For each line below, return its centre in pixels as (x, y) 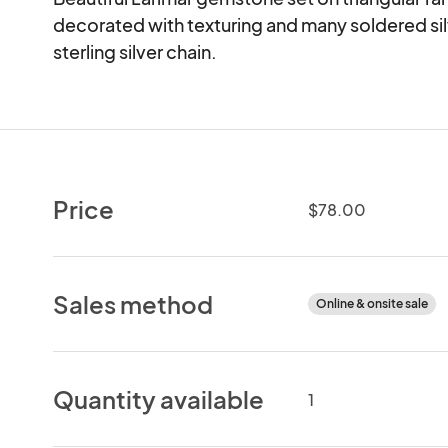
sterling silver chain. (135, 51)
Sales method (133, 303)
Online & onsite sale (371, 303)
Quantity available (159, 398)
